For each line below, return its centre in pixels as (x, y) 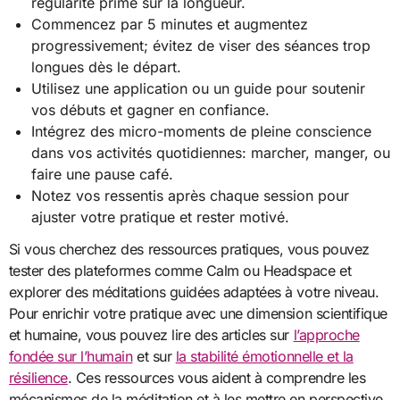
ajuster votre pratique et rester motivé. (161, 217)
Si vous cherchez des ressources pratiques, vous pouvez (189, 250)
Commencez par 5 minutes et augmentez (170, 24)
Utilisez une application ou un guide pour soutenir (199, 88)
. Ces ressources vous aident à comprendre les (217, 378)
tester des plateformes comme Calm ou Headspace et (180, 271)
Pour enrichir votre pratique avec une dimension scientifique (198, 314)
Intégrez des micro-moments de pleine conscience (202, 131)
